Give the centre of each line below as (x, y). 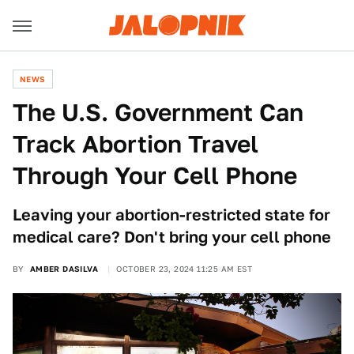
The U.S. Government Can (158, 112)
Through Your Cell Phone (155, 175)
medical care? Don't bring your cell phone (172, 237)
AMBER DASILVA (64, 269)
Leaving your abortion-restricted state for (171, 215)
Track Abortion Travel (136, 144)
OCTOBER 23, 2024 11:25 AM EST (185, 269)
